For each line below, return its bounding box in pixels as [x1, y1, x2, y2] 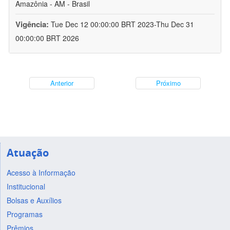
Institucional [6, 181, 45, 191]
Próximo [156, 78, 181, 88]
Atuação [6, 145, 49, 160]
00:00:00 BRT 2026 [15, 33, 79, 44]
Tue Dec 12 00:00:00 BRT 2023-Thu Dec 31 [51, 19, 194, 30]
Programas [6, 208, 43, 219]
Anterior [50, 78, 73, 88]
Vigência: [15, 18, 51, 30]
